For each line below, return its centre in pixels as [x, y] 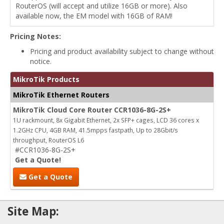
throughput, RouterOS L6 [48, 140]
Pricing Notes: [35, 36]
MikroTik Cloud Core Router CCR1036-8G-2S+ [92, 109]
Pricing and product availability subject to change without [122, 51]
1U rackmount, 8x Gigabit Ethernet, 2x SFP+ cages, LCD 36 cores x [106, 120]
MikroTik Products [46, 79]
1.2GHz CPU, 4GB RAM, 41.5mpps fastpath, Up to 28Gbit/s [95, 130]
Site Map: [33, 211]
